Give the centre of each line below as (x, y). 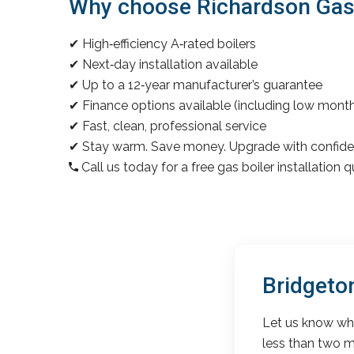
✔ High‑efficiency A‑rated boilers (162, 43)
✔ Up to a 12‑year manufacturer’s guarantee (196, 85)
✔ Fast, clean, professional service (168, 126)
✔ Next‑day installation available (163, 64)
